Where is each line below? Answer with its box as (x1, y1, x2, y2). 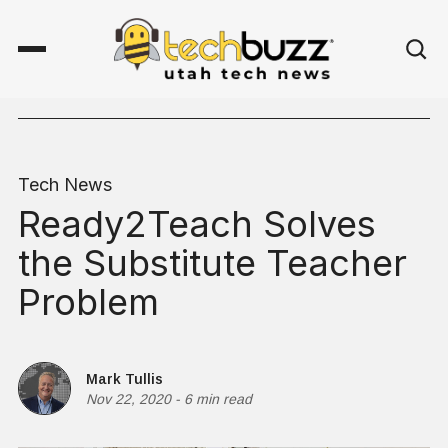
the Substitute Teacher (18, 241, 407, 286)
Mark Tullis (86, 370, 163, 387)
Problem (18, 280, 159, 325)
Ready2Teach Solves (18, 202, 376, 247)
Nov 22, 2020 (86, 390, 171, 407)
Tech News (18, 174, 112, 196)
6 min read (184, 390, 252, 407)
